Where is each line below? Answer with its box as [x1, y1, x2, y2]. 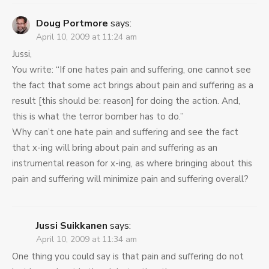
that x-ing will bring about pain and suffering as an [12, 142, 217, 154]
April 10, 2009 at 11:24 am [36, 31, 137, 43]
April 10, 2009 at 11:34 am [36, 234, 137, 246]
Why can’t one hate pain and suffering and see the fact [12, 126, 238, 139]
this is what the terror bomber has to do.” [12, 110, 184, 123]
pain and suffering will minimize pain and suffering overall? [12, 173, 249, 186]
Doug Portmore [36, 17, 108, 31]
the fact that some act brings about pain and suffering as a [12, 79, 253, 92]
